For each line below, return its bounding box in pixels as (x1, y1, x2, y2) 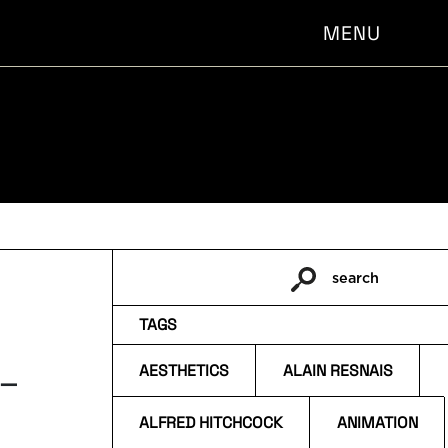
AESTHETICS (139, 360, 230, 381)
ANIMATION (336, 412, 418, 433)
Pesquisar (131, 291, 202, 307)
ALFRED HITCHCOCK (139, 412, 284, 433)
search (332, 270, 380, 286)
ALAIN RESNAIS (282, 360, 393, 381)
